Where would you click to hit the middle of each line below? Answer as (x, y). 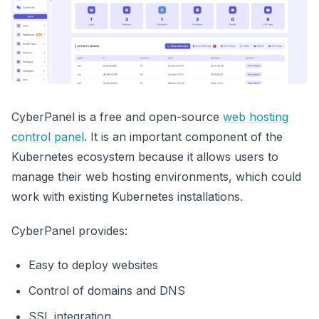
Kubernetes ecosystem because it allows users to (145, 156)
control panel (48, 136)
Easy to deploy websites (93, 265)
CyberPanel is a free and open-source (117, 116)
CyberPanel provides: (69, 230)
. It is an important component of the (183, 136)
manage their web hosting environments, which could (156, 176)
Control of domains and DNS (107, 290)
